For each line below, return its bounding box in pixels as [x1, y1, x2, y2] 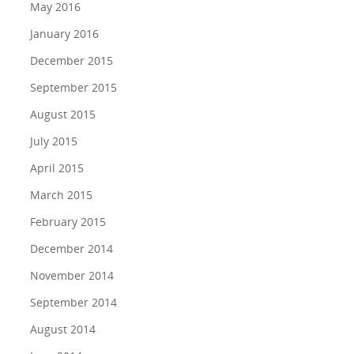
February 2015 [29, 214, 106, 229]
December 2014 [29, 241, 113, 256]
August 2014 [29, 322, 96, 337]
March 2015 [29, 187, 92, 202]
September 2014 [29, 295, 117, 310]
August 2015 [29, 107, 96, 122]
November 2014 [29, 268, 114, 283]
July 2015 [29, 134, 77, 149]
